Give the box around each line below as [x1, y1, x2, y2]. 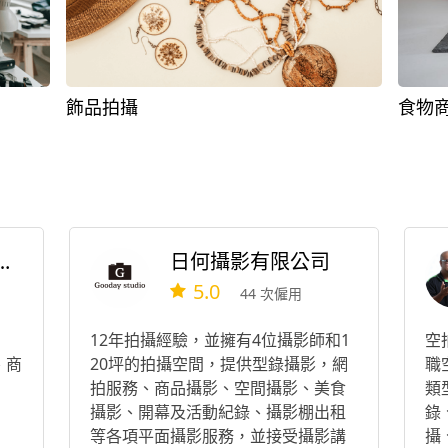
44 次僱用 [240, 284, 303, 304]
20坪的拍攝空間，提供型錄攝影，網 [89, 353, 348, 375]
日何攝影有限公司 [169, 253, 330, 273]
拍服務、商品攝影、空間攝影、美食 [89, 377, 346, 399]
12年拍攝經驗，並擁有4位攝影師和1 [89, 329, 350, 351]
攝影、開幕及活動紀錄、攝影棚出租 [89, 401, 346, 423]
